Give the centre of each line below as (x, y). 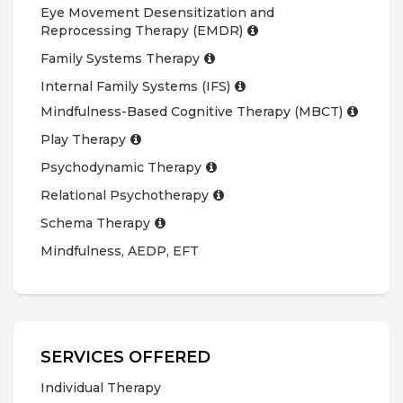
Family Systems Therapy (120, 58)
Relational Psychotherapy (125, 195)
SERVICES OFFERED (125, 357)
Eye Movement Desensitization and (157, 13)
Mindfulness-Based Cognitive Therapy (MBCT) (192, 112)
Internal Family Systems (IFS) (135, 86)
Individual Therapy (101, 388)
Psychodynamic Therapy (121, 167)
